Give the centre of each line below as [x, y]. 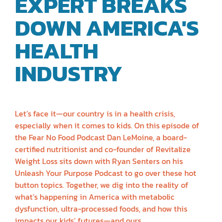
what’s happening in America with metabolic [95, 196]
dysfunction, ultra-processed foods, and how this [101, 208]
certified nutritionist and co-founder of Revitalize [103, 149]
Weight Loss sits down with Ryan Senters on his [99, 161]
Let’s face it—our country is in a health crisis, [95, 113]
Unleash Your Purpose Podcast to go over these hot [106, 173]
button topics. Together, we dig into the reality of [102, 185]
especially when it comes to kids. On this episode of [107, 125]
